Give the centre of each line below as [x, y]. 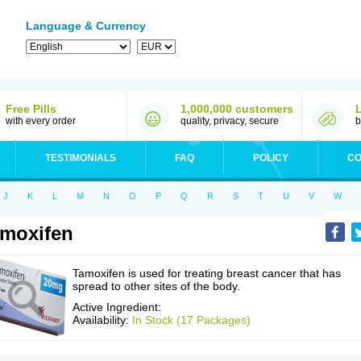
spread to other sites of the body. [156, 286]
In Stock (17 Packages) [191, 320]
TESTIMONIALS [81, 158]
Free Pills [31, 109]
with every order [41, 121]
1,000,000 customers [237, 109]
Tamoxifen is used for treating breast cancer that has [207, 273]
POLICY [271, 158]
